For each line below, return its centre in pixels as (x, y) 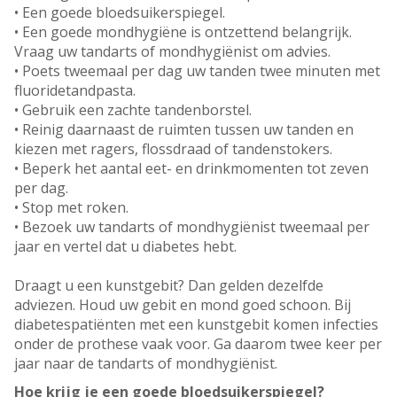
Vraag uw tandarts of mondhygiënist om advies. (172, 52)
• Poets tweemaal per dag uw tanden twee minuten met (197, 71)
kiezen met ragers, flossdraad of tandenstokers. (173, 149)
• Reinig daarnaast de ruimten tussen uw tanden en (184, 130)
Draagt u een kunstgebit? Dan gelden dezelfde (169, 286)
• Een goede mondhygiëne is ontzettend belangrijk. (183, 32)
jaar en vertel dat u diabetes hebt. (127, 247)
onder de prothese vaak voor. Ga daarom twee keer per (198, 344)
